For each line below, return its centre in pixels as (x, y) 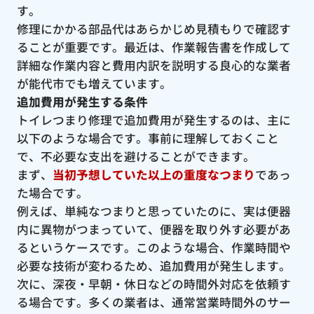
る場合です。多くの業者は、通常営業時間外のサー (153, 302)
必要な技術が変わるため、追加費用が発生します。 (153, 265)
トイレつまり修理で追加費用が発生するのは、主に (153, 120)
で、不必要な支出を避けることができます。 (136, 156)
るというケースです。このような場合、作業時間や (153, 247)
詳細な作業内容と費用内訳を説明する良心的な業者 (153, 65)
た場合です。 (52, 192)
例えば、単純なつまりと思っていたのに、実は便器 (153, 211)
